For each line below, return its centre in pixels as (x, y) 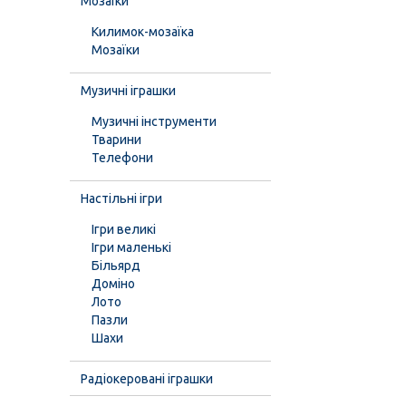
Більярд (116, 266)
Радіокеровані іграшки (147, 379)
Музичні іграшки (128, 91)
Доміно (113, 284)
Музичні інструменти (154, 121)
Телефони (122, 158)
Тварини (116, 140)
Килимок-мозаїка (143, 32)
